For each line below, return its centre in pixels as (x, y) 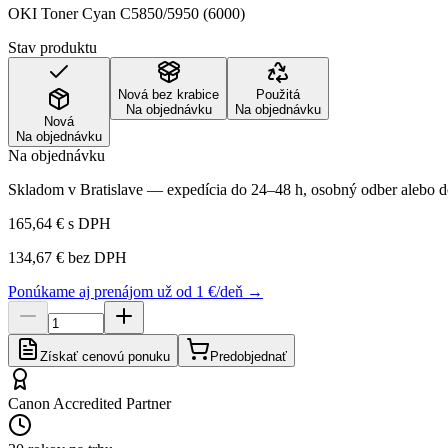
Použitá (278, 94)
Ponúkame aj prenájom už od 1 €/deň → (135, 291)
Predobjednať (248, 356)
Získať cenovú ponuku (105, 356)
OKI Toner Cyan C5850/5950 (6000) (126, 13)
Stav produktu (52, 47)
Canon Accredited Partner (89, 403)
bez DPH (95, 257)
